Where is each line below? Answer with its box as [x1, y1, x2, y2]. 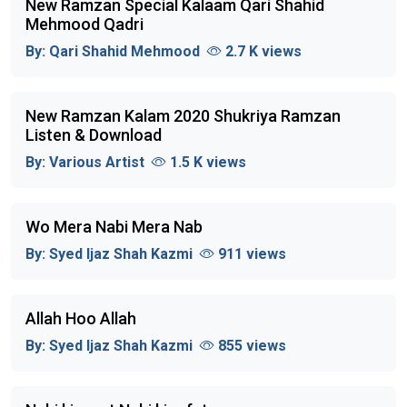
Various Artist [49, 153, 144, 171]
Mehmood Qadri [25, 14, 144, 34]
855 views [218, 336, 286, 354]
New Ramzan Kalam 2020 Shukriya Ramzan [25, 105, 341, 125]
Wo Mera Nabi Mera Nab [25, 216, 203, 236]
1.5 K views [170, 153, 246, 171]
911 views [218, 244, 286, 263]
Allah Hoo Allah [25, 308, 136, 328]
